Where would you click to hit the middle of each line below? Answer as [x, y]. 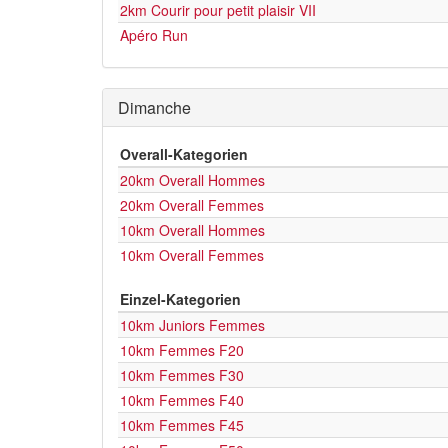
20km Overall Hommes [192, 180]
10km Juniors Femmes [192, 325]
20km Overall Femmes [192, 205]
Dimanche [154, 107]
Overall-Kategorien [184, 154]
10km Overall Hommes [192, 230]
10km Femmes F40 [182, 400]
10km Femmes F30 [182, 375]
